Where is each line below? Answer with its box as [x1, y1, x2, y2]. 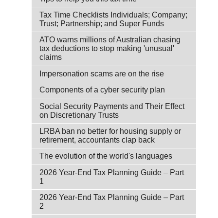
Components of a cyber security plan [39, 86, 165, 94]
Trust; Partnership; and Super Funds [39, 19, 164, 28]
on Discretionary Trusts [39, 110, 119, 119]
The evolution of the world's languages [39, 152, 172, 161]
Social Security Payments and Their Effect [39, 102, 184, 110]
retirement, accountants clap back [39, 135, 155, 144]
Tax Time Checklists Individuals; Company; [39, 11, 187, 19]
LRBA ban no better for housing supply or [39, 127, 181, 135]
